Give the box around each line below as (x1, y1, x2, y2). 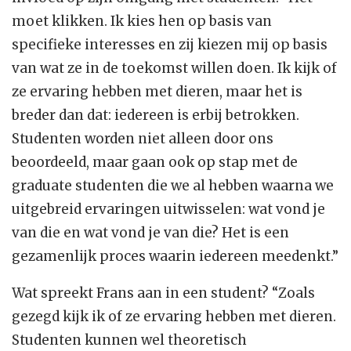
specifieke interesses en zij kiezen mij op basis (12, 36, 327, 54)
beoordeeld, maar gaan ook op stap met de (12, 154, 298, 172)
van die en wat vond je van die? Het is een (12, 224, 289, 242)
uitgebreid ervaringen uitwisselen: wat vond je (12, 201, 325, 219)
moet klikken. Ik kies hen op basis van (12, 13, 272, 31)
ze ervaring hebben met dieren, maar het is (12, 83, 302, 101)
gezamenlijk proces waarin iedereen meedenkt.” (12, 248, 338, 266)
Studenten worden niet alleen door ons (12, 130, 273, 148)
